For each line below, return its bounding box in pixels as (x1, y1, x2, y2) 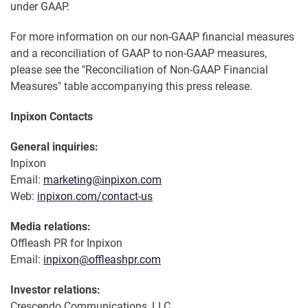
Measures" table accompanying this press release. (10, 80, 252, 93)
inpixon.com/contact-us (37, 190, 153, 203)
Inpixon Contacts (10, 110, 93, 124)
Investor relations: (10, 283, 100, 297)
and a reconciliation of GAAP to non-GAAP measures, (10, 47, 267, 60)
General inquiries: (10, 140, 98, 154)
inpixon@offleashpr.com (43, 253, 161, 267)
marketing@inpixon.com (43, 173, 162, 187)
